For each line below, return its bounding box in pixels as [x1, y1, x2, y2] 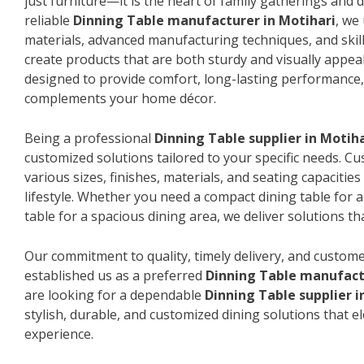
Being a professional [24, 128, 154, 147]
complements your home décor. [24, 89, 216, 107]
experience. [24, 324, 93, 343]
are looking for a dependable [24, 285, 205, 304]
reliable [24, 11, 73, 29]
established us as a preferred [24, 266, 206, 284]
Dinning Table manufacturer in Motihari [73, 11, 336, 29]
